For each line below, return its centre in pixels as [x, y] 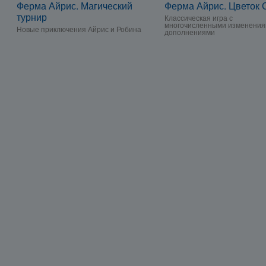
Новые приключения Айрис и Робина [79, 29]
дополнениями [190, 32]
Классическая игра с [199, 18]
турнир [32, 17]
